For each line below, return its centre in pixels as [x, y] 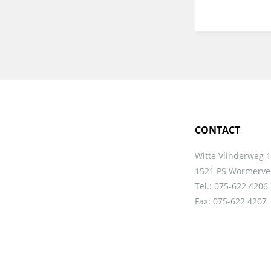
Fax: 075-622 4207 [231, 201]
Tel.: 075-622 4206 [231, 186]
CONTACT [217, 130]
